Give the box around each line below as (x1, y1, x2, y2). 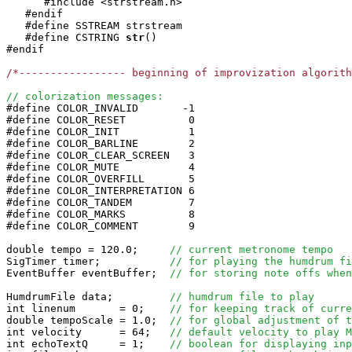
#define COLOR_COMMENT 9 (6, 220, 195, 232)
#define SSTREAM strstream (6, 20, 182, 31)
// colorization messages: (6, 90, 163, 102)
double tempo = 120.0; (6, 244, 170, 255)
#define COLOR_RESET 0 (6, 114, 195, 126)
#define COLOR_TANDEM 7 (6, 196, 195, 208)
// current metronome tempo (170, 244, 333, 255)
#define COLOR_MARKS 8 (6, 208, 195, 220)
